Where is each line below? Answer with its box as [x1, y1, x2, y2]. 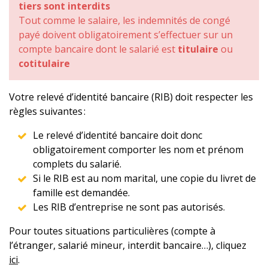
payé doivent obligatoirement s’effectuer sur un [19, 28, 233, 41]
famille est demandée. [33, 186, 130, 199]
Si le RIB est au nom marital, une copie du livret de [33, 172, 256, 185]
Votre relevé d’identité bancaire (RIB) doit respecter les [9, 90, 253, 103]
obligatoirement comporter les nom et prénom [33, 143, 243, 156]
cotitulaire [19, 57, 70, 70]
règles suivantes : [9, 105, 88, 118]
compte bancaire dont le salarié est [19, 42, 178, 56]
